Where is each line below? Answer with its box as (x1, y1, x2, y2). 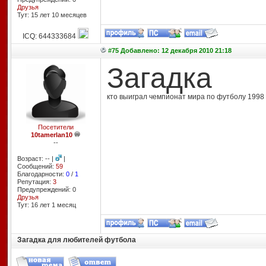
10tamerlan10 (31, 131, 72, 138)
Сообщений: (17, 163, 56, 170)
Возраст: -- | (17, 155, 55, 162)
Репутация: (17, 178, 53, 185)
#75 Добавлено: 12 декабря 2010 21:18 (107, 47, 232, 54)
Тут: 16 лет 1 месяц (17, 201, 76, 208)
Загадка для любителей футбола (17, 236, 136, 244)
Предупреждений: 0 (17, 186, 76, 193)
